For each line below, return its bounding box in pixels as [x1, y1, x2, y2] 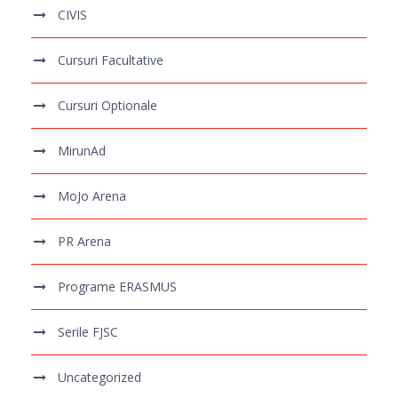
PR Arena [58, 233, 111, 251]
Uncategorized [58, 369, 141, 386]
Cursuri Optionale [58, 97, 157, 115]
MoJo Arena [58, 187, 126, 205]
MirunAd [58, 142, 106, 160]
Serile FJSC [58, 323, 118, 341]
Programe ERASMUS [58, 278, 177, 296]
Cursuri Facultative [58, 52, 163, 69]
